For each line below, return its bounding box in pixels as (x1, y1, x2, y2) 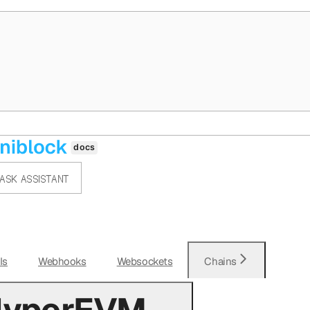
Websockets (116, 254, 173, 268)
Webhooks (37, 254, 86, 268)
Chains (204, 254, 237, 268)
